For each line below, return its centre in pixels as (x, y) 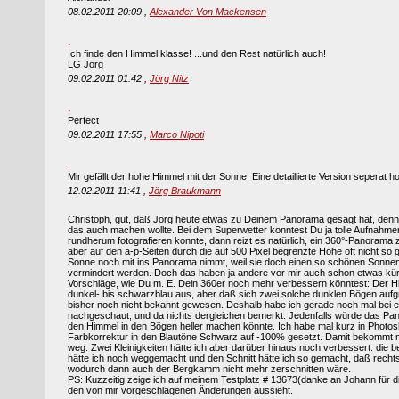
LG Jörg (85, 64)
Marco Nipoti (177, 134)
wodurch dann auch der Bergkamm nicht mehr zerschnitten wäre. (209, 369)
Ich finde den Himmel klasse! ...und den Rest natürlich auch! (197, 53)
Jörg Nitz (169, 78)
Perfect (83, 120)
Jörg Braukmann (185, 191)
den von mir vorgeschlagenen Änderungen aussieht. (180, 390)
